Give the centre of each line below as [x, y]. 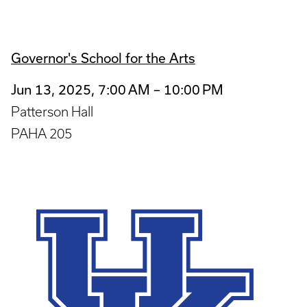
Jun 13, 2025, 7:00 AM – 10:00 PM [117, 90]
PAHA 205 [41, 134]
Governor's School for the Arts [103, 58]
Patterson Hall [52, 112]
